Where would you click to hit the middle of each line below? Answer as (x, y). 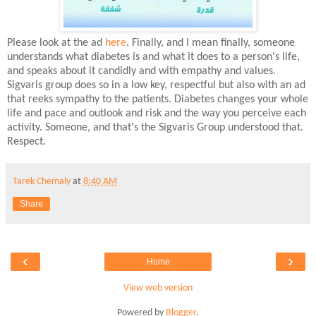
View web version (158, 288)
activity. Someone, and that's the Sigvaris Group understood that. (155, 127)
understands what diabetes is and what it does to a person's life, (153, 57)
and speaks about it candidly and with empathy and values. (141, 71)
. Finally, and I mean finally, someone (211, 43)
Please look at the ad (56, 43)
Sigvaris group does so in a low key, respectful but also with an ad (156, 85)
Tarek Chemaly (42, 181)
